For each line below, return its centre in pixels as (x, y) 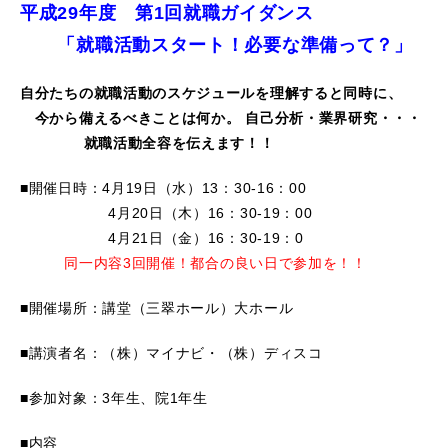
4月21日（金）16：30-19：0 (162, 238)
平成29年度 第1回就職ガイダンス (167, 13)
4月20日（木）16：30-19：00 (166, 213)
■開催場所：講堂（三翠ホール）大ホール (157, 308)
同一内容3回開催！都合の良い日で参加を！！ (215, 263)
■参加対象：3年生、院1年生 (114, 398)
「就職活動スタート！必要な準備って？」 (235, 45)
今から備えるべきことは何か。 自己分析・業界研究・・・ (228, 118)
